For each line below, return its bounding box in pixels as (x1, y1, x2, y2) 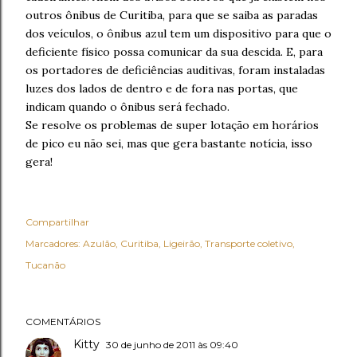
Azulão (83, 237, 116, 249)
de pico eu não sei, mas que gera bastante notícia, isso (25, 136, 312, 151)
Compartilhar (25, 216, 89, 228)
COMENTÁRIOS (25, 316, 100, 328)
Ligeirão (163, 237, 200, 249)
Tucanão (25, 259, 65, 271)
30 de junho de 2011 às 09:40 (106, 339, 238, 351)
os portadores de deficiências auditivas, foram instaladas (25, 63, 325, 77)
